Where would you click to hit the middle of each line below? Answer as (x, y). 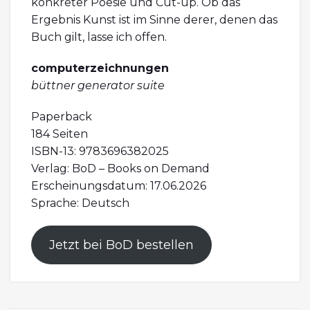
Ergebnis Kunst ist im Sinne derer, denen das (154, 20)
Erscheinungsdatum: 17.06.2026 (119, 186)
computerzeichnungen (100, 69)
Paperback (62, 117)
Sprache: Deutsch (80, 203)
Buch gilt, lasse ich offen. (99, 37)
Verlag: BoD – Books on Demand (120, 169)
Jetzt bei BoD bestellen (121, 245)
